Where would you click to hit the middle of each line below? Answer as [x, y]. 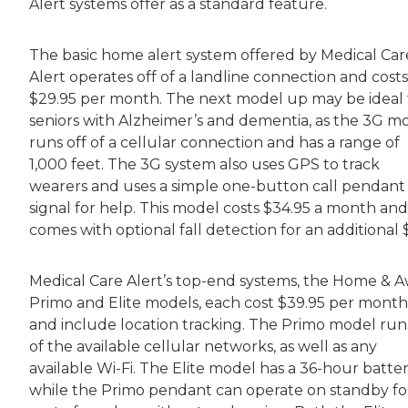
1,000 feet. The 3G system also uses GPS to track [204, 165]
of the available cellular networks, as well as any [203, 347]
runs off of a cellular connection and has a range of [214, 143]
